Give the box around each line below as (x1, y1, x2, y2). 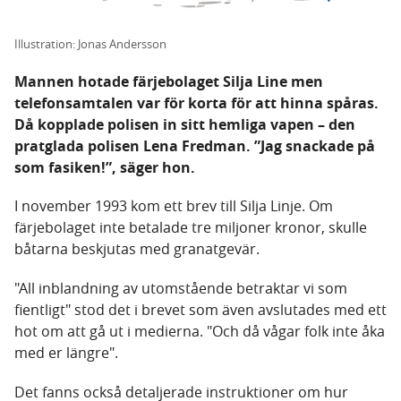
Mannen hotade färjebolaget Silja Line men (14, 72, 323, 92)
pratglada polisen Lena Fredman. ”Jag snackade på (14, 136, 375, 157)
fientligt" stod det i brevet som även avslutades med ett (14, 300, 387, 320)
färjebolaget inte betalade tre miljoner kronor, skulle (14, 218, 367, 238)
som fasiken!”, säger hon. (14, 158, 195, 178)
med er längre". (14, 343, 118, 363)
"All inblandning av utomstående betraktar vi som (14, 278, 347, 299)
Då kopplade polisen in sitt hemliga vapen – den (14, 115, 355, 135)
